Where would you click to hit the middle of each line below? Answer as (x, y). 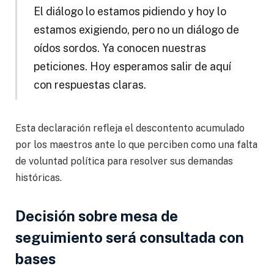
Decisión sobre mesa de (97, 216)
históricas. (39, 177)
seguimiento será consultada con (130, 238)
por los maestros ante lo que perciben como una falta (136, 144)
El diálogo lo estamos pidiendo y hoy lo (130, 11)
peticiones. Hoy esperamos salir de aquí (132, 66)
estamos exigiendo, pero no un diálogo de (136, 29)
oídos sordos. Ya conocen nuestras (120, 48)
